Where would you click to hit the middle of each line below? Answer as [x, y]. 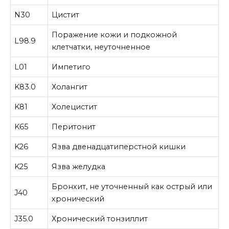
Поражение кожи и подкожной [114, 35]
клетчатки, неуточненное [101, 47]
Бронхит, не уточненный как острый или [132, 187]
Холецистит [75, 107]
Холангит [70, 87]
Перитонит [74, 127]
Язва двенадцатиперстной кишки [119, 147]
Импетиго [71, 67]
